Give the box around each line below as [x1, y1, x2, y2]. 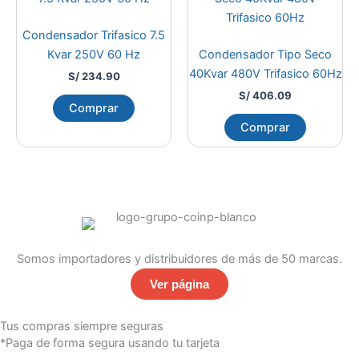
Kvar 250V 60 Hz [47, 46, 140, 62]
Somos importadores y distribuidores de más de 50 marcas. [17, 252, 342, 267]
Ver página [150, 277, 209, 292]
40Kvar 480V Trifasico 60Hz [188, 66, 342, 81]
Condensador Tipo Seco [199, 46, 332, 62]
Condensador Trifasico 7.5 [22, 27, 165, 42]
